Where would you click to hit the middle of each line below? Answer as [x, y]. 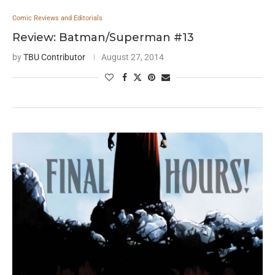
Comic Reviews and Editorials [57, 18]
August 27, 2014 [133, 57]
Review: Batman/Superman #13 [103, 37]
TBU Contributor [54, 57]
